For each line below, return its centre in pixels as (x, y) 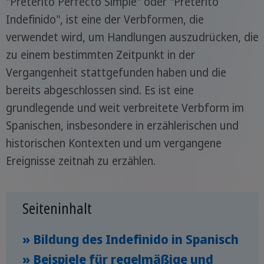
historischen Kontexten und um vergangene (113, 143)
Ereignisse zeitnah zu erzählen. (80, 161)
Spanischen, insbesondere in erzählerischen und (122, 126)
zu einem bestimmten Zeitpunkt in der (100, 55)
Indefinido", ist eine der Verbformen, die (105, 19)
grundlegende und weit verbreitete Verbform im (125, 108)
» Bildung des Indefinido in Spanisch (131, 239)
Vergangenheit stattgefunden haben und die (116, 72)
